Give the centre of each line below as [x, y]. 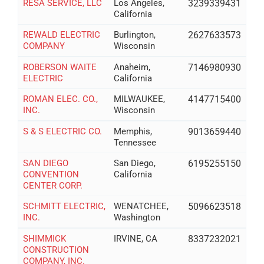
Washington [137, 218]
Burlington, [135, 34]
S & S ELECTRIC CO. [62, 131]
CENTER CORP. [52, 185]
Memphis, [133, 131]
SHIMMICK [44, 238]
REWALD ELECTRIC [61, 34]
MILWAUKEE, [140, 99]
